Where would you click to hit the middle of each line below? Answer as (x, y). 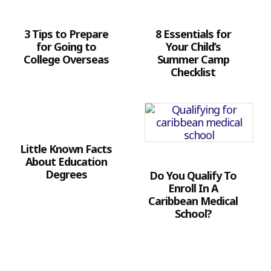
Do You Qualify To (193, 175)
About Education (66, 161)
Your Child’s (193, 46)
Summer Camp (193, 59)
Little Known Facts (66, 149)
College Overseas (66, 59)
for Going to (66, 46)
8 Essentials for (193, 34)
